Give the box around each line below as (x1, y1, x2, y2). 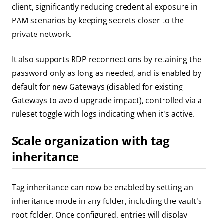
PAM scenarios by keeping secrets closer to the (12, 15, 184, 26)
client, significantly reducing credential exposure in (12, 1, 198, 13)
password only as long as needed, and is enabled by (12, 68, 201, 79)
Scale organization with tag (12, 132, 170, 149)
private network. (12, 29, 72, 40)
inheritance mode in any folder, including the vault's (12, 196, 202, 207)
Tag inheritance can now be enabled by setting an (12, 182, 193, 193)
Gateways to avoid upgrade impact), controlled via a (12, 95, 202, 106)
